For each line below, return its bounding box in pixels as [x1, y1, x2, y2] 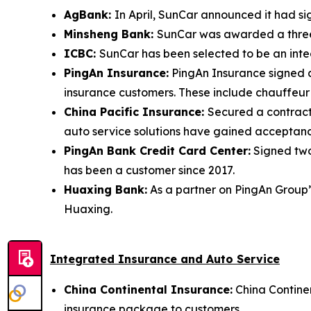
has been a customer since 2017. [64, 162, 235, 177]
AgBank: [64, 7, 115, 22]
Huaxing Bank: [64, 182, 147, 196]
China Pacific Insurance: [64, 104, 208, 119]
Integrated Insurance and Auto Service [50, 251, 280, 266]
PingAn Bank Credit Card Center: [64, 143, 251, 158]
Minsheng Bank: [64, 26, 157, 41]
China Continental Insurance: [64, 282, 233, 296]
